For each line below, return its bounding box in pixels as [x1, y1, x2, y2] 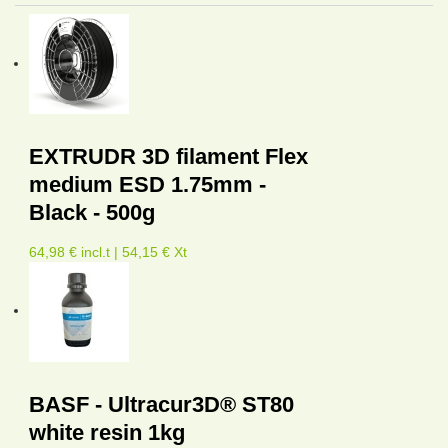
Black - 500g [29, 199, 155, 225]
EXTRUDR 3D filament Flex [29, 143, 308, 169]
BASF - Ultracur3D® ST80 [29, 391, 294, 417]
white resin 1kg [29, 419, 185, 445]
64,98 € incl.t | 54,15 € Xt [29, 243, 187, 260]
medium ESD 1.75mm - [29, 171, 266, 197]
